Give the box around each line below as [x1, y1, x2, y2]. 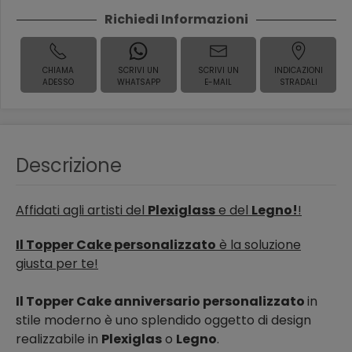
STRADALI [279, 76, 317, 88]
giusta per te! [16, 254, 98, 273]
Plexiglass [148, 200, 215, 219]
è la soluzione [216, 235, 301, 254]
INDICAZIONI [273, 64, 323, 76]
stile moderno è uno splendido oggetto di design [16, 310, 311, 329]
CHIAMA [42, 64, 75, 76]
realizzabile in [16, 329, 101, 348]
